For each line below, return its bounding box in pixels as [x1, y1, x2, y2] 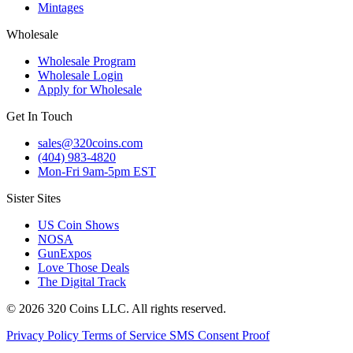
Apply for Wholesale [38, 83, 142, 97]
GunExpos [38, 247, 91, 261]
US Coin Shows [38, 218, 119, 232]
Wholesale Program [38, 54, 136, 69]
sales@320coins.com [38, 136, 143, 150]
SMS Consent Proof [169, 329, 269, 343]
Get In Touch [6, 110, 72, 124]
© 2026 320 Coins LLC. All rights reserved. [6, 302, 226, 316]
